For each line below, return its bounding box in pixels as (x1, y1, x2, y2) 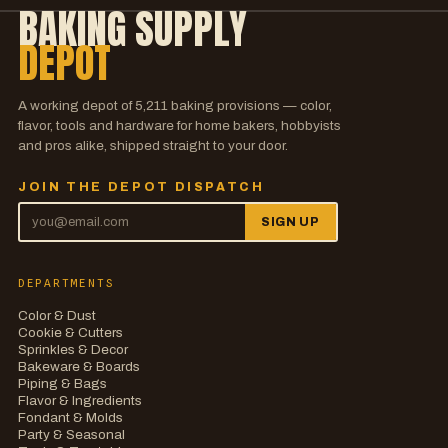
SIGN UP (260, 215, 320, 230)
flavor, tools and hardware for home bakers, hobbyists (17, 118, 341, 134)
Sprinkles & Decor (17, 342, 128, 358)
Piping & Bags (17, 376, 107, 392)
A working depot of (17, 98, 135, 114)
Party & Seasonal (17, 427, 125, 443)
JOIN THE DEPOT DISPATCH (17, 180, 265, 195)
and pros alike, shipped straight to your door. (17, 138, 288, 154)
